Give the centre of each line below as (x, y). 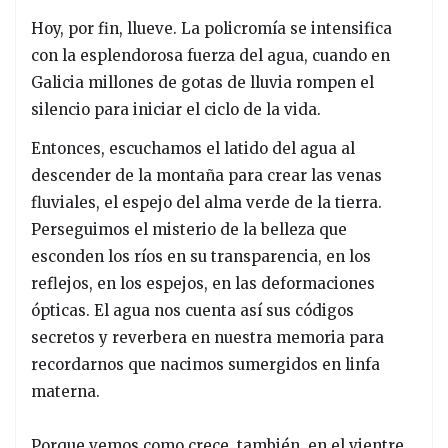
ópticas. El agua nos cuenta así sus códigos (192, 311)
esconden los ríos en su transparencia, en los (201, 257)
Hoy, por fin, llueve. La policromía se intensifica (211, 29)
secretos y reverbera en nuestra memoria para (207, 338)
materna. (65, 392)
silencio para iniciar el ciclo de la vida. (176, 110)
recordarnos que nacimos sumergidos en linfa (205, 365)
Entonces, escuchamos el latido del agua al (193, 149)
